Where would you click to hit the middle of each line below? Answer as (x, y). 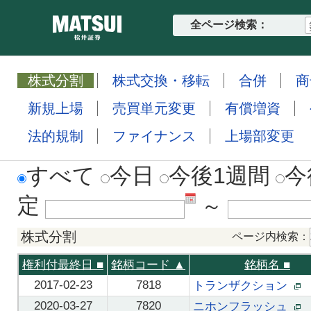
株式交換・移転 (161, 81)
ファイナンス (154, 136)
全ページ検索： (229, 25)
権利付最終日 (59, 265)
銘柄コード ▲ (148, 265)
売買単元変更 (154, 108)
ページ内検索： (271, 236)
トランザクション (244, 286)
